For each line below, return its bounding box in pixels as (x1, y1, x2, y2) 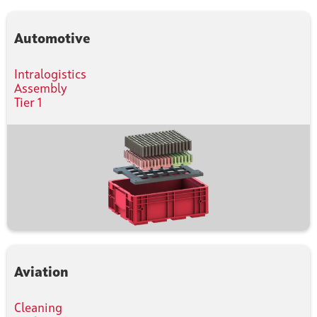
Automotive (14, 33, 90, 47)
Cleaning (14, 302, 62, 316)
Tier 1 (14, 97, 42, 110)
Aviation (14, 266, 69, 281)
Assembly (14, 83, 67, 96)
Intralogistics (14, 69, 86, 82)
